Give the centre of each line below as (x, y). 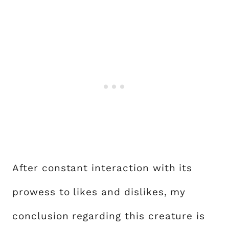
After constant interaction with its (102, 168)
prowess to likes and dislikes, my (99, 192)
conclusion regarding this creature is (109, 216)
